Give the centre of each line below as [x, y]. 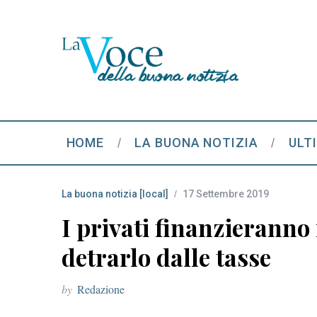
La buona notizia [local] [115, 194]
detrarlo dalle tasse [166, 257]
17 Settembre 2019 [226, 194]
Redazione [101, 289]
